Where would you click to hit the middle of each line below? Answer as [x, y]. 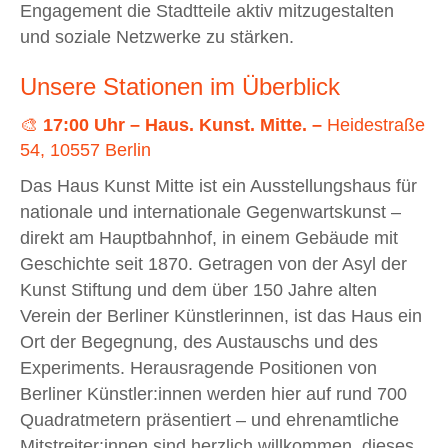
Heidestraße [373, 124]
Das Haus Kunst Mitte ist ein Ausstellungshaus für [218, 185]
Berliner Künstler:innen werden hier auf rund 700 [213, 393]
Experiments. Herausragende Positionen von [198, 367]
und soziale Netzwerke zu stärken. [157, 36]
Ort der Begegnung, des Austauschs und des [199, 341]
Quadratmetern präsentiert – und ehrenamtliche [209, 419]
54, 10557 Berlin [85, 149]
